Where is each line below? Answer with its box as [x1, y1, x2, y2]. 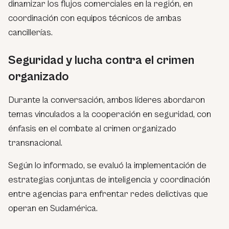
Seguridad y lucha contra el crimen [8, 53, 194, 67]
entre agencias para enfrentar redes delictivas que [8, 188, 208, 199]
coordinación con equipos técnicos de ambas [8, 12, 181, 24]
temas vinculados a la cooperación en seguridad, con [8, 108, 211, 120]
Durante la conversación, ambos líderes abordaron [8, 94, 205, 105]
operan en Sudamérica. [8, 202, 98, 214]
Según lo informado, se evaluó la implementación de [8, 159, 207, 171]
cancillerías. [8, 27, 53, 38]
